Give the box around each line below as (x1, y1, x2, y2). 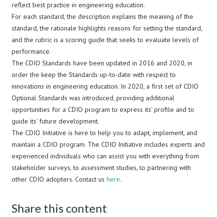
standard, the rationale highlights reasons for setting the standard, (12, 24, 202, 32)
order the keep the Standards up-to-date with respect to (12, 70, 176, 79)
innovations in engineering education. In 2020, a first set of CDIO (12, 82, 199, 91)
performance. (12, 47, 51, 56)
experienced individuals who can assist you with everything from (12, 152, 199, 160)
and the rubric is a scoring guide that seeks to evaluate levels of (12, 35, 199, 44)
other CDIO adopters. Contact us (12, 175, 107, 184)
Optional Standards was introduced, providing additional (12, 93, 174, 102)
